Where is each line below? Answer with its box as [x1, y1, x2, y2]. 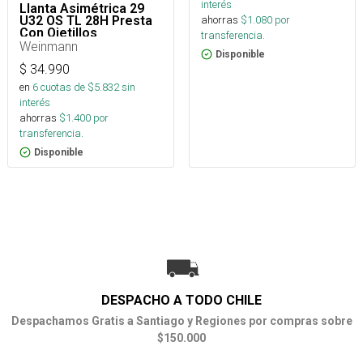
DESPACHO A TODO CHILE [101, 292, 262, 308]
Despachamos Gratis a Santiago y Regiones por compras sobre [11, 314, 352, 327]
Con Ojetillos [19, 24, 97, 41]
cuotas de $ [38, 79, 94, 94]
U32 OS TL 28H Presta [19, 12, 152, 28]
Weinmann [19, 37, 78, 54]
